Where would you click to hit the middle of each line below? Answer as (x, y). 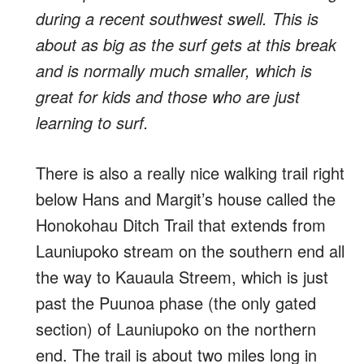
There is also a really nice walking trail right (190, 173)
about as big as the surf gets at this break (186, 44)
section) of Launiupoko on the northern (176, 329)
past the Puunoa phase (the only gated (176, 303)
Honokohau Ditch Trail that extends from (181, 225)
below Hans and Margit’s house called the (186, 199)
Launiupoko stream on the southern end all (190, 251)
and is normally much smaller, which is (174, 70)
